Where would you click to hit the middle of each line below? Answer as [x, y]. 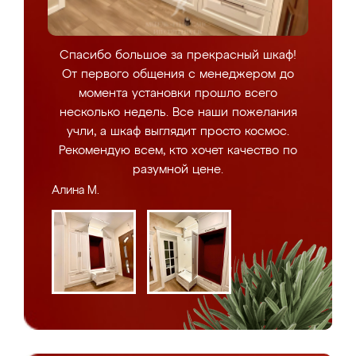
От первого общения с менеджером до [178, 74]
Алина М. [75, 191]
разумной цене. [178, 170]
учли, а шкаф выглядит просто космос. [178, 132]
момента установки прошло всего [178, 93]
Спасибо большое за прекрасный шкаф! [178, 55]
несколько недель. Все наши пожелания [178, 112]
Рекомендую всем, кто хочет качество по [178, 151]
